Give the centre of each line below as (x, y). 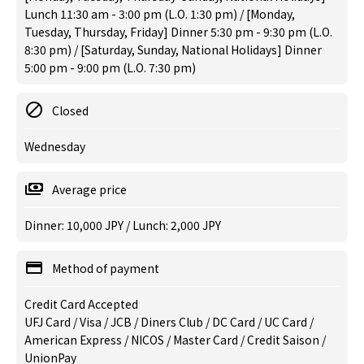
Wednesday (55, 146)
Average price (89, 189)
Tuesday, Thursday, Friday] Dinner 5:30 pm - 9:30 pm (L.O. (178, 32)
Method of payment (106, 268)
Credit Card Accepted (81, 304)
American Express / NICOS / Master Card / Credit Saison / (175, 340)
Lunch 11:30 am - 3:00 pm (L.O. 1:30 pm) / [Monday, (160, 14)
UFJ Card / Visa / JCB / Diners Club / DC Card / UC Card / (169, 322)
